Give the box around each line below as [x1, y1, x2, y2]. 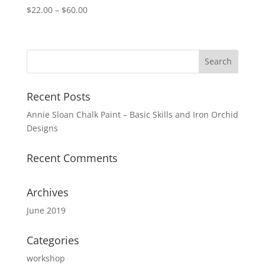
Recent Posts [26, 89, 91, 104]
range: [86, 17, 112, 29]
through [86, 44, 119, 56]
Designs [26, 122, 58, 134]
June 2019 [26, 204, 66, 216]
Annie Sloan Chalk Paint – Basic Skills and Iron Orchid [26, 108, 238, 120]
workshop [26, 252, 65, 264]
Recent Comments [26, 150, 118, 165]
